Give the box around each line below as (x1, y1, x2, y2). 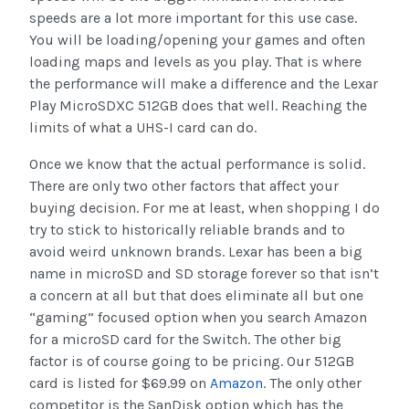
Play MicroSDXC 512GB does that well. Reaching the (29, 97, 367, 115)
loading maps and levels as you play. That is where (29, 53, 362, 71)
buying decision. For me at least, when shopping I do (29, 199, 380, 217)
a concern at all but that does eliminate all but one (29, 287, 363, 305)
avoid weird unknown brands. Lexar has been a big (29, 243, 362, 261)
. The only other (263, 374, 362, 393)
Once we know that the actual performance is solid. (29, 155, 365, 173)
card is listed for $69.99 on (29, 374, 210, 393)
